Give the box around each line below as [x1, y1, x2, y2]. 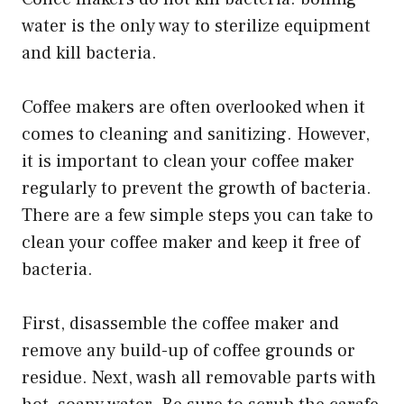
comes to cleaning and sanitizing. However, [22, 122, 370, 146]
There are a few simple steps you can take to [22, 203, 373, 227]
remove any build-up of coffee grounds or [22, 338, 355, 363]
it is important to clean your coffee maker [22, 149, 354, 173]
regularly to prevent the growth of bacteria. [22, 176, 372, 200]
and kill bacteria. [22, 41, 157, 65]
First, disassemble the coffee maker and [22, 311, 339, 335]
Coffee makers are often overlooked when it [22, 95, 365, 119]
